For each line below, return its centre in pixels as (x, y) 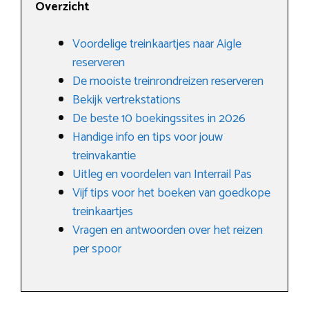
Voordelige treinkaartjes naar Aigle (157, 44)
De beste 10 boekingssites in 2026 (159, 118)
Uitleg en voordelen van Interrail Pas (162, 174)
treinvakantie (104, 156)
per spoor (97, 249)
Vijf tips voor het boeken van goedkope (171, 193)
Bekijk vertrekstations (127, 100)
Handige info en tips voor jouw (148, 137)
